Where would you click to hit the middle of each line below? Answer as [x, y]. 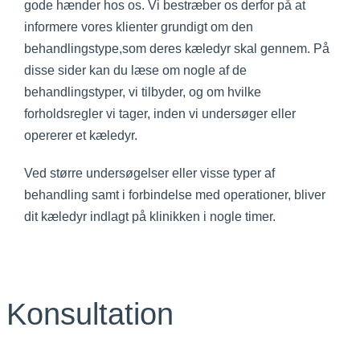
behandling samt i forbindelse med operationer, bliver [175, 194]
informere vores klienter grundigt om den [139, 27]
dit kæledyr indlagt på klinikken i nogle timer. [150, 216]
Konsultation [90, 314]
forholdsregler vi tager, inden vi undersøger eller [160, 113]
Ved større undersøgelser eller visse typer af [149, 173]
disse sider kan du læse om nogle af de [135, 70]
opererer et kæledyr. [81, 135]
